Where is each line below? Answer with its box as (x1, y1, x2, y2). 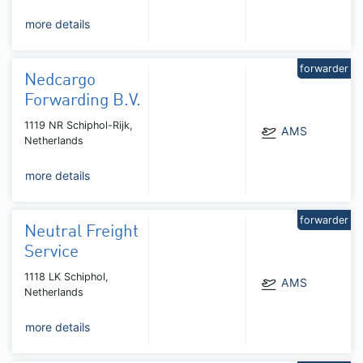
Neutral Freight (24, 223, 139, 241)
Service (24, 243, 79, 261)
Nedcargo (24, 71, 96, 89)
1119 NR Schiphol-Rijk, (24, 118, 133, 131)
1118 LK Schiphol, (24, 270, 109, 283)
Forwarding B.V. (24, 92, 141, 109)
